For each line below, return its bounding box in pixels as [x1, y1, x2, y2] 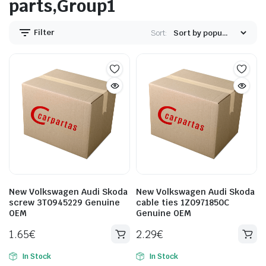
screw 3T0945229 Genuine [9, 197, 120, 208]
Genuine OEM [136, 208, 191, 218]
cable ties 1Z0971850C [136, 197, 229, 208]
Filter [32, 27, 55, 37]
